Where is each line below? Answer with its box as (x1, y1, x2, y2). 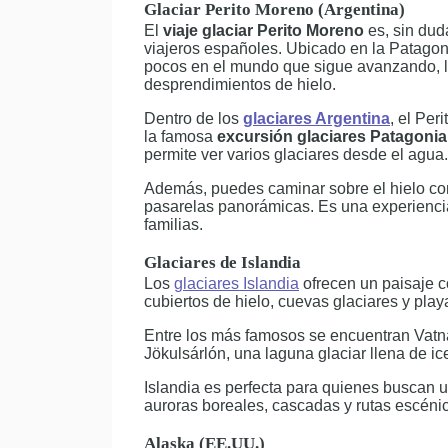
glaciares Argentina (243, 110, 390, 127)
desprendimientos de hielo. (144, 76, 336, 93)
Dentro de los (144, 110, 243, 127)
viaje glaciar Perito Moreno (163, 22, 364, 39)
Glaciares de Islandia (144, 253, 301, 272)
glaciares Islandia (174, 275, 299, 292)
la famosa (144, 128, 217, 145)
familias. (144, 216, 203, 233)
